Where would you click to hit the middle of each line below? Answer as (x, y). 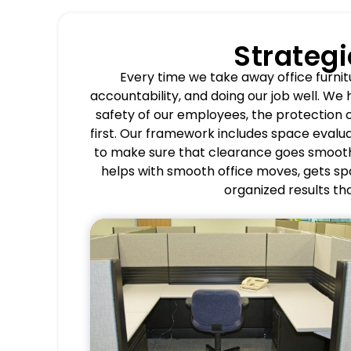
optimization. (271, 341)
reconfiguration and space (230, 325)
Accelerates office (255, 308)
